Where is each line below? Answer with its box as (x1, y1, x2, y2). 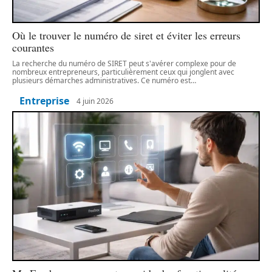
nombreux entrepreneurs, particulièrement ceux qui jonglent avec (12, 67, 234, 78)
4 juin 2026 (76, 95, 114, 106)
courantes (12, 40, 54, 55)
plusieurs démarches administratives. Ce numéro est (12, 75, 191, 86)
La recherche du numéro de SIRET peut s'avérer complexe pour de (12, 58, 236, 69)
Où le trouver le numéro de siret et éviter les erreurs (12, 28, 240, 43)
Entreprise (19, 94, 69, 108)
